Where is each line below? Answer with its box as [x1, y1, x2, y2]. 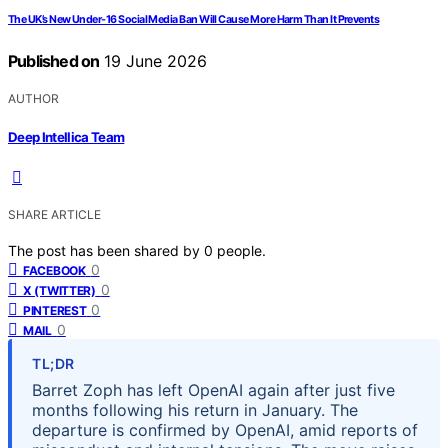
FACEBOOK [23, 262, 86, 278]
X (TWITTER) [23, 282, 96, 298]
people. [217, 241, 266, 259]
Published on [8, 51, 100, 72]
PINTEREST [23, 302, 87, 318]
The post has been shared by [8, 241, 204, 259]
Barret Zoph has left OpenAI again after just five [32, 379, 395, 400]
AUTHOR [8, 91, 59, 107]
